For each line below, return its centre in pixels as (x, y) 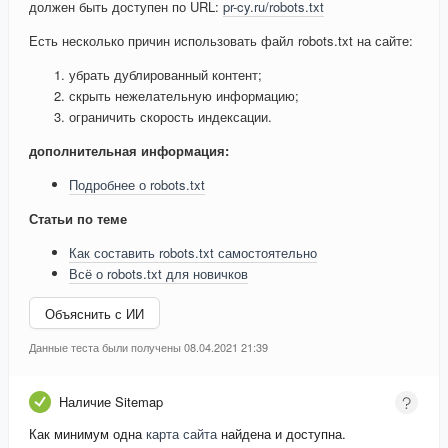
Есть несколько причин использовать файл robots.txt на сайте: (221, 41)
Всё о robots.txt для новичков (158, 274)
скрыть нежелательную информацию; (184, 96)
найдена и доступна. (281, 434)
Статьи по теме (78, 219)
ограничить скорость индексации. (170, 117)
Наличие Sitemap (111, 402)
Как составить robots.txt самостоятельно (193, 253)
